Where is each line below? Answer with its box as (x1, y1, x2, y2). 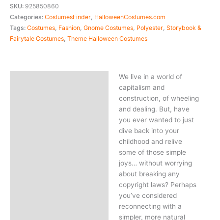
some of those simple (118, 148, 186, 156)
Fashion (58, 24, 80, 31)
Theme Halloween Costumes (67, 34, 147, 42)
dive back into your (118, 126, 179, 135)
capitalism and (118, 83, 165, 91)
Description (15, 76, 54, 84)
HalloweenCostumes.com (94, 13, 165, 21)
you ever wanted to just (118, 115, 194, 124)
